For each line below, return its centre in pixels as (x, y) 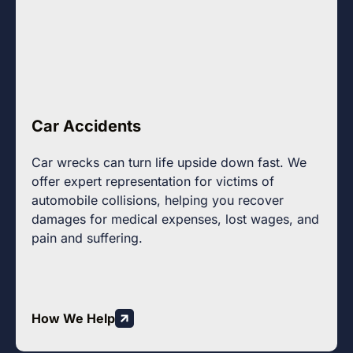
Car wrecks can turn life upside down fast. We (169, 163)
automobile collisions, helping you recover (158, 201)
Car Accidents (86, 126)
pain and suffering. (87, 238)
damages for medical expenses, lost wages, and (175, 219)
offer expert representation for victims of (153, 182)
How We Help (73, 319)
